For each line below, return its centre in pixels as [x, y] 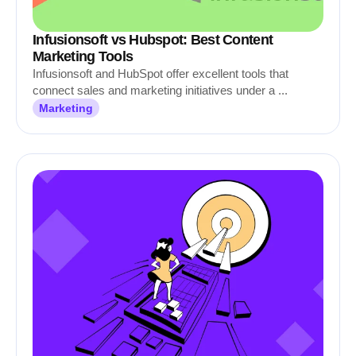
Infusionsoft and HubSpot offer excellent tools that [161, 74]
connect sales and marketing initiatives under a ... [160, 90]
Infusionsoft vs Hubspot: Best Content [153, 40]
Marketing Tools [83, 56]
